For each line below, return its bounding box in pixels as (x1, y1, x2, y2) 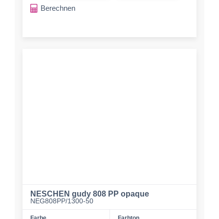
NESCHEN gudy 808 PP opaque (30, 190, 149, 198)
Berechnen (41, 4, 75, 12)
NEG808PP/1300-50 (30, 197, 93, 205)
